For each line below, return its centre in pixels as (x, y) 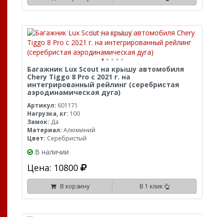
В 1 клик (152, 186)
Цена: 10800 (54, 167)
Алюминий (79, 130)
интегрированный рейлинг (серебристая (103, 84)
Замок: (38, 122)
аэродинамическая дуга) (74, 92)
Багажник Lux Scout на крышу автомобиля (106, 69)
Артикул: (42, 105)
